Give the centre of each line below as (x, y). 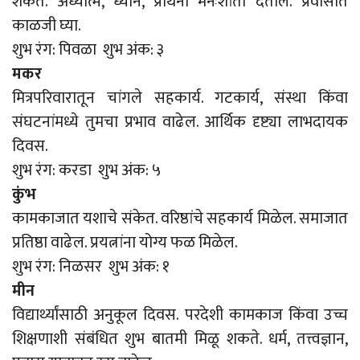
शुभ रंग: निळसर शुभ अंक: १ (91, 266)
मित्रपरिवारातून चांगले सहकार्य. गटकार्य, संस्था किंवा (180, 98)
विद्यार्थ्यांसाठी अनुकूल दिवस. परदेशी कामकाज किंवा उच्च (180, 315)
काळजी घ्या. (47, 25)
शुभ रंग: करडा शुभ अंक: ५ (86, 170)
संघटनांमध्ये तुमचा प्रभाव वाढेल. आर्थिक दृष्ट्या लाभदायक (180, 122)
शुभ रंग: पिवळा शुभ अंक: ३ (88, 49)
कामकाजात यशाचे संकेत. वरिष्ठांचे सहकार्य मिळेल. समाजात (180, 218)
